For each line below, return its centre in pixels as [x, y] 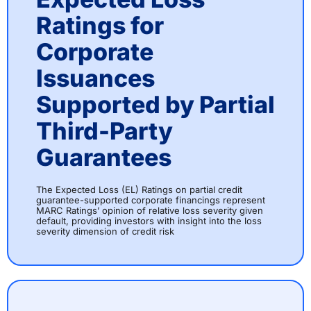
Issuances [95, 78]
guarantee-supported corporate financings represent [151, 200]
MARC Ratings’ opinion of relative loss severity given [150, 211]
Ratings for [100, 26]
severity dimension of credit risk [105, 232]
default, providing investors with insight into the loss [149, 221]
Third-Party [104, 131]
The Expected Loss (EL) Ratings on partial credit [139, 190]
